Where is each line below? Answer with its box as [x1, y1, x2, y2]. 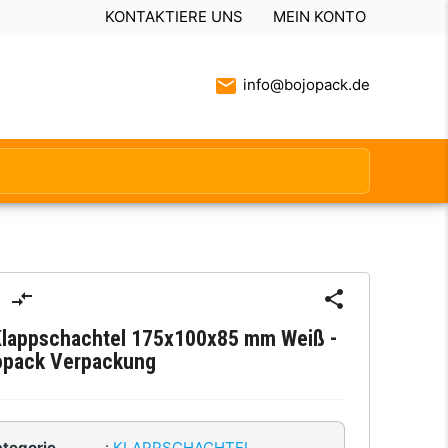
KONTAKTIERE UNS [104, 6, 243, 26]
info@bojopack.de [242, 74, 370, 94]
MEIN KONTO [272, 6, 366, 26]
